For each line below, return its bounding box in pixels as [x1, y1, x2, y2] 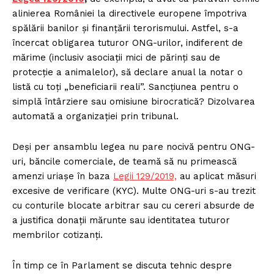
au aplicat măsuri [177, 170, 256, 182]
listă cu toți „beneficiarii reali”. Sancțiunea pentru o [12, 81, 239, 92]
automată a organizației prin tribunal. [12, 110, 179, 122]
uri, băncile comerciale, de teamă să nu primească [12, 155, 237, 167]
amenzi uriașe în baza [12, 170, 113, 182]
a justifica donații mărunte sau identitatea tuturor [12, 214, 230, 226]
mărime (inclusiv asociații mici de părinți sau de [12, 51, 220, 63]
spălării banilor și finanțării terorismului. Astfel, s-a [12, 22, 239, 34]
